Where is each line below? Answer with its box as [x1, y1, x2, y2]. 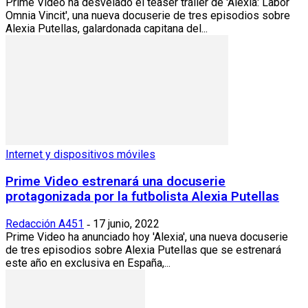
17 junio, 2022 [93, 217, 159, 230]
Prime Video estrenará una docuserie [5, 174, 225, 190]
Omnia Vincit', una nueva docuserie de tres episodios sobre [5, 9, 290, 23]
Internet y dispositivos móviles [5, 148, 155, 162]
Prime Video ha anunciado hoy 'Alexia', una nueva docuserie [5, 230, 288, 243]
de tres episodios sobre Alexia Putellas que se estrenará [5, 243, 281, 256]
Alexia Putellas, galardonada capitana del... [5, 22, 208, 36]
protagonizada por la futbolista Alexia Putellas [5, 189, 279, 205]
